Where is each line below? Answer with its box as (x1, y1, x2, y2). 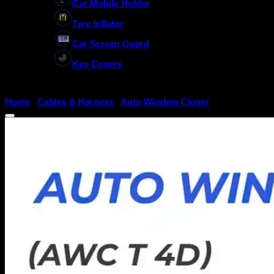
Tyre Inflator (72, 18, 124, 29)
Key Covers (72, 58, 122, 69)
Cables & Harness (37, 97, 114, 108)
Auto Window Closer (120, 97, 209, 108)
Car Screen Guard (72, 38, 149, 49)
